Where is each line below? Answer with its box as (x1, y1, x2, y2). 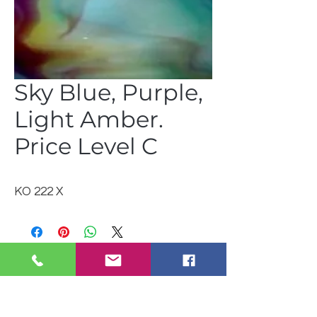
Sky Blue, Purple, (14, 79, 203, 106)
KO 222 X (14, 185, 63, 198)
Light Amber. (14, 105, 163, 133)
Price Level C (14, 132, 158, 160)
